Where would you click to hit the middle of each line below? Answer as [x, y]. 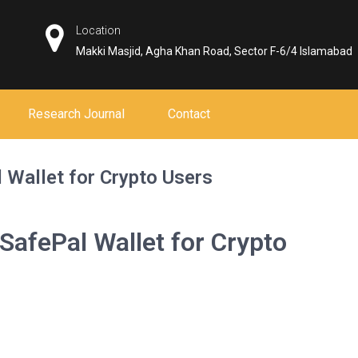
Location [99, 30]
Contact [189, 114]
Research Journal [76, 114]
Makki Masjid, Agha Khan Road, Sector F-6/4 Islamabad [215, 51]
